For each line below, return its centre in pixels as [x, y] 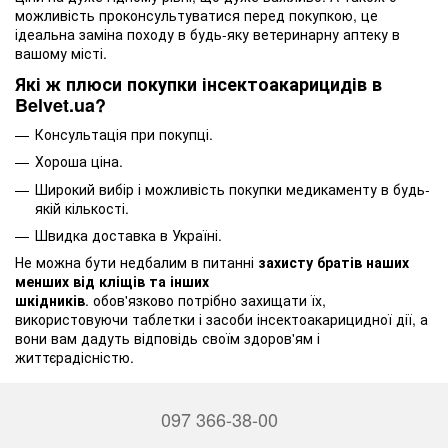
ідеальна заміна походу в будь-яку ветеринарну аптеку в [207, 34]
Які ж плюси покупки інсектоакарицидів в [198, 84]
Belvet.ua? [60, 105]
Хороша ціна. [79, 161]
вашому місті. [61, 53]
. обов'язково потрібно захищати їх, [205, 300]
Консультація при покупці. [124, 133]
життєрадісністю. [74, 357]
